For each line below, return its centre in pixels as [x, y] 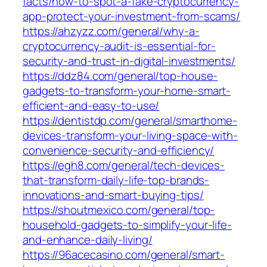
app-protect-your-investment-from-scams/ [132, 16]
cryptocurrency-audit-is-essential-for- [119, 46]
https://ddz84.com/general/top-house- [120, 76]
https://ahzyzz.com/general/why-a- [111, 31]
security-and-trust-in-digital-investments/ [129, 61]
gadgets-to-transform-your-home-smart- [127, 91]
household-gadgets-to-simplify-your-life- [127, 225]
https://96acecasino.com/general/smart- [124, 255]
